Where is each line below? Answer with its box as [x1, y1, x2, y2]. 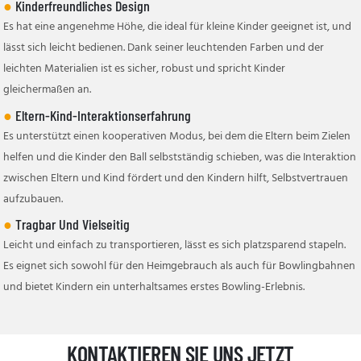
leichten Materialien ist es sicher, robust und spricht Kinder [3, 60, 286, 79]
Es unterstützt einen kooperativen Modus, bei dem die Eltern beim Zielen [3, 127, 351, 146]
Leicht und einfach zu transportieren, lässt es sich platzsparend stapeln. [3, 235, 346, 255]
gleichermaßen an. [3, 81, 92, 100]
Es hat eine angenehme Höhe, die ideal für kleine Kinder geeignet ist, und [3, 18, 352, 37]
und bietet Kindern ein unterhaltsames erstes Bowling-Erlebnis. [3, 277, 305, 297]
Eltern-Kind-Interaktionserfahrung [12, 106, 192, 124]
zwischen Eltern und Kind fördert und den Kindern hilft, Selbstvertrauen [3, 168, 349, 188]
